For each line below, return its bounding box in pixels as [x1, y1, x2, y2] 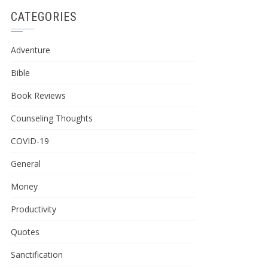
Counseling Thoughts [11, 112, 93, 124]
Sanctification [11, 249, 63, 260]
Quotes [11, 226, 39, 237]
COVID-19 [11, 135, 49, 147]
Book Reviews [11, 90, 66, 101]
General [11, 158, 41, 169]
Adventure [11, 44, 50, 56]
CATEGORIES [11, 10, 77, 24]
